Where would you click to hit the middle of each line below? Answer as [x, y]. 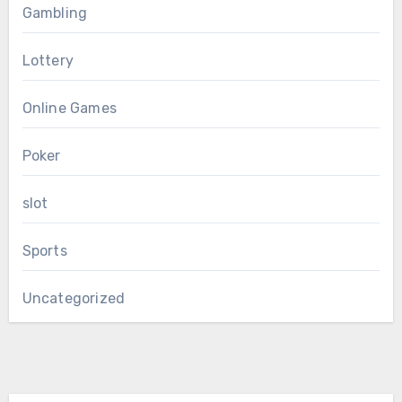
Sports [44, 251]
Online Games [69, 109]
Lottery [48, 61]
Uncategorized [74, 299]
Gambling [55, 13]
